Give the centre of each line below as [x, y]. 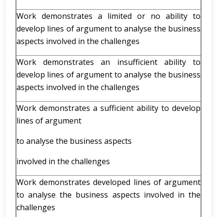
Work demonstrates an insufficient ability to [108, 62]
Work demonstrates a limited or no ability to [108, 16]
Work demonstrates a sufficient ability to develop [108, 108]
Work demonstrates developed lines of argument [108, 182]
